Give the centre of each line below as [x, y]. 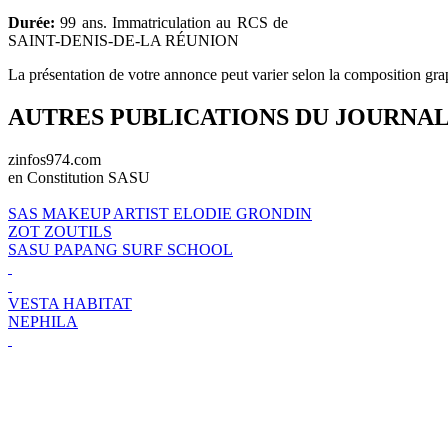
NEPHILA [43, 321]
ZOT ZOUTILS [60, 231]
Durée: [31, 22]
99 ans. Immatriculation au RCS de [171, 22]
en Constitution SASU [79, 177]
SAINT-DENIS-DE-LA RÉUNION [123, 40]
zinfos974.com [54, 159]
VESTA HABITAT [70, 303]
